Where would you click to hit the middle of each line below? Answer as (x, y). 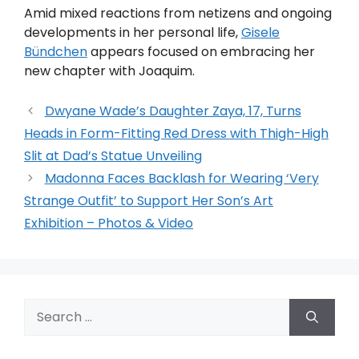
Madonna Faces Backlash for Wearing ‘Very (182, 178)
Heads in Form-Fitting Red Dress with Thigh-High (176, 133)
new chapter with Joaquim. (109, 71)
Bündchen (56, 51)
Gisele (260, 32)
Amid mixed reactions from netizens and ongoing (178, 13)
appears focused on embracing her (201, 51)
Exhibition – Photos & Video (109, 223)
